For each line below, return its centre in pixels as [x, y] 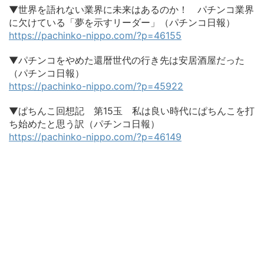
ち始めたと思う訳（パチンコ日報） [84, 124]
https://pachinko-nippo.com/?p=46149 [95, 137]
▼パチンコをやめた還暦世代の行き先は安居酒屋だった [127, 60]
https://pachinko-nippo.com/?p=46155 [95, 36]
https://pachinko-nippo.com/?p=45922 [96, 86]
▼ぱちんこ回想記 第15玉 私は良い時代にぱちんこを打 [132, 111]
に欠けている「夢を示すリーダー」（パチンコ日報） [122, 23]
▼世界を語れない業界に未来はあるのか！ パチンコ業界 [131, 10]
